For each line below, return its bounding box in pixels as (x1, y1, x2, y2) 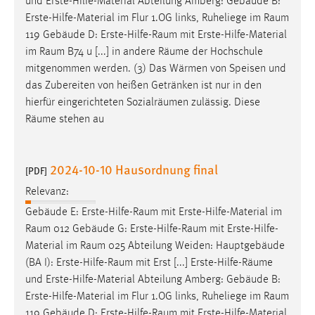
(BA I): (25, 257, 56, 269)
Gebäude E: (25, 207, 82, 219)
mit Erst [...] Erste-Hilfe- (133, 257, 242, 269)
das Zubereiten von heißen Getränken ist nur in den (25, 79, 262, 91)
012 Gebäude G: (51, 224, 130, 236)
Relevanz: (25, 186, 69, 198)
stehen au (56, 113, 104, 125)
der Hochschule (189, 46, 263, 58)
